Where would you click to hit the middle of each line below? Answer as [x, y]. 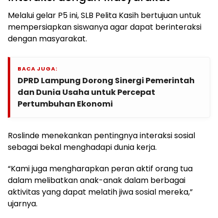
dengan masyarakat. [47, 38]
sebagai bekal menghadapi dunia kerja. [82, 147]
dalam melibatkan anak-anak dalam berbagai [97, 180]
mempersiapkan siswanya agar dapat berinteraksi [105, 27]
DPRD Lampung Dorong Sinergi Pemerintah [106, 80]
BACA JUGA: [37, 68]
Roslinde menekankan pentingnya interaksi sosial [101, 135]
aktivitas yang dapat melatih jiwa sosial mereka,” [100, 192]
